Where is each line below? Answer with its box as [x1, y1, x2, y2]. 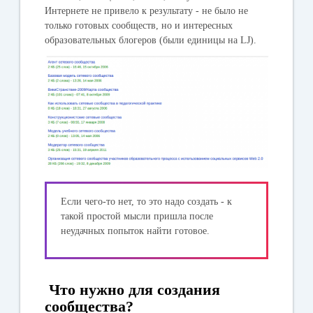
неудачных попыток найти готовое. [61, 225, 210, 236]
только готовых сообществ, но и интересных [45, 20, 233, 31]
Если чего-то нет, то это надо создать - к [61, 196, 233, 207]
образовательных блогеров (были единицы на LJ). [45, 34, 257, 45]
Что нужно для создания [45, 280, 221, 298]
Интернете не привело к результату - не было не [45, 5, 249, 16]
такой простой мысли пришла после [61, 210, 214, 221]
